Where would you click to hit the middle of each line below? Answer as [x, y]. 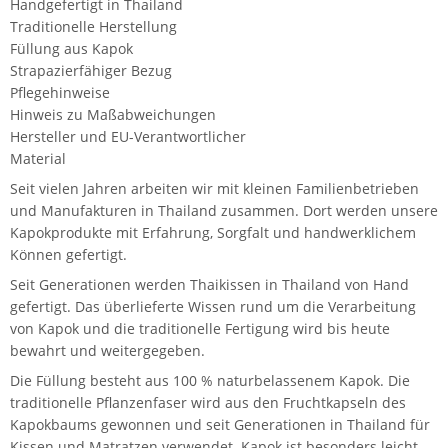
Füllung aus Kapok [71, 48]
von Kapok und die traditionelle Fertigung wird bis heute [200, 328]
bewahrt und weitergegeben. [107, 350]
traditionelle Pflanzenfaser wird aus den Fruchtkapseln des [208, 402]
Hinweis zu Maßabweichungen [113, 114]
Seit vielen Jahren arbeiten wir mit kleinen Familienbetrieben [214, 188]
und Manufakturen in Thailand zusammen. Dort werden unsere [224, 210]
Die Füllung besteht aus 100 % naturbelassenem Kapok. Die [210, 380]
